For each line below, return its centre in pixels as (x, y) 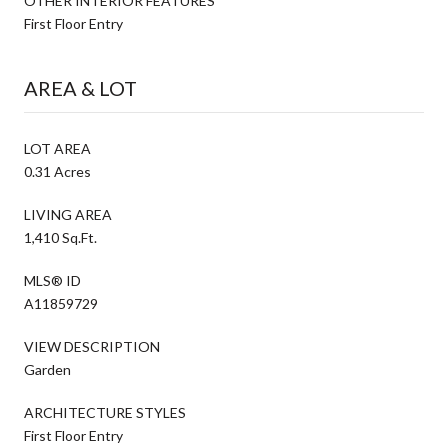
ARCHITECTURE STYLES (105, 412)
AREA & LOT (80, 87)
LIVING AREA (68, 214)
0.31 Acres (57, 171)
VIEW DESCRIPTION (92, 346)
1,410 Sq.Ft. (60, 237)
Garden (47, 369)
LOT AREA (57, 148)
